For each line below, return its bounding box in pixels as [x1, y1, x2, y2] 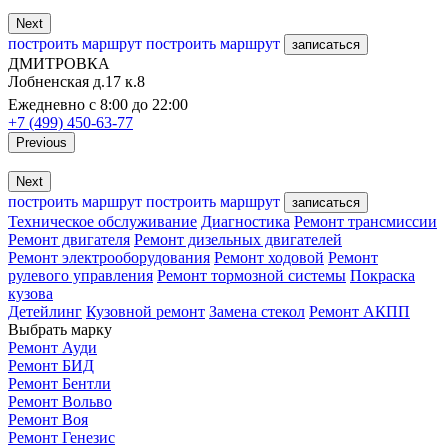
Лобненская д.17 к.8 [8, 72, 145, 90]
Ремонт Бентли [8, 374, 111, 392]
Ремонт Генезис [8, 428, 115, 446]
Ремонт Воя [8, 410, 88, 428]
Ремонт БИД [8, 356, 94, 374]
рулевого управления [8, 266, 153, 284]
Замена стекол [209, 302, 305, 320]
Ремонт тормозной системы [157, 266, 346, 284]
